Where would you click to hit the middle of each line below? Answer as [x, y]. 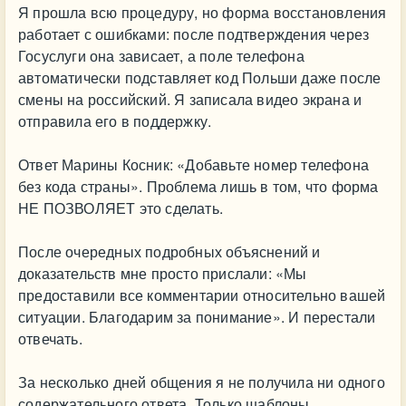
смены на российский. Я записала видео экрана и [190, 99]
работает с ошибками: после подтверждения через [194, 34]
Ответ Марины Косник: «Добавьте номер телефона [194, 164]
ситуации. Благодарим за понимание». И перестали [197, 317]
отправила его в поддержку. [115, 121]
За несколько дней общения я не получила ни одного [202, 382]
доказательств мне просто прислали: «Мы [163, 273]
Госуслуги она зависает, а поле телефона [161, 56]
